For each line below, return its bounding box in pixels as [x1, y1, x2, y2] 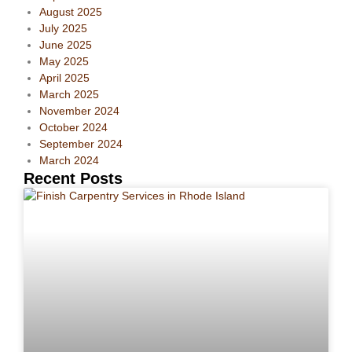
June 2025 [39, 38, 92, 52]
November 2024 [39, 104, 119, 118]
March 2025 [39, 88, 99, 101]
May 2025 [39, 55, 89, 68]
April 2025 [39, 71, 90, 85]
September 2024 [39, 137, 123, 151]
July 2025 [39, 22, 87, 35]
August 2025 [39, 5, 102, 19]
